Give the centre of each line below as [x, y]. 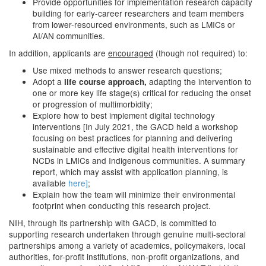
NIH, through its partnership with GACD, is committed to [113, 223]
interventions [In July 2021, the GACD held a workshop [135, 126]
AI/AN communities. [69, 36]
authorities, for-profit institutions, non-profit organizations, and [124, 256]
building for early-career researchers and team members [138, 13]
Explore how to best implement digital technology [124, 115]
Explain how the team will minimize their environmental [134, 194]
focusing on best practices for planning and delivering [133, 138]
